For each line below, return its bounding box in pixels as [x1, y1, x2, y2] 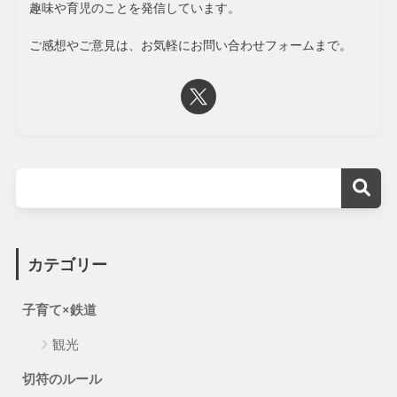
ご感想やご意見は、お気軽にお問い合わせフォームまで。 [28, 36, 352, 54]
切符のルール [21, 369, 102, 387]
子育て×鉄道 [21, 300, 97, 318]
